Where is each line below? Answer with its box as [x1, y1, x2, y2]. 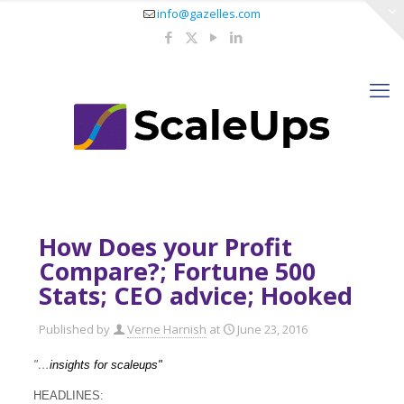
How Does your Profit [39, 230, 292, 263]
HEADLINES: [32, 389, 104, 402]
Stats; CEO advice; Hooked [39, 279, 353, 312]
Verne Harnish [127, 321, 207, 337]
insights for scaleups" [49, 358, 162, 372]
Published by [39, 321, 110, 337]
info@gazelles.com [157, 5, 261, 22]
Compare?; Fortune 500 [39, 254, 316, 288]
